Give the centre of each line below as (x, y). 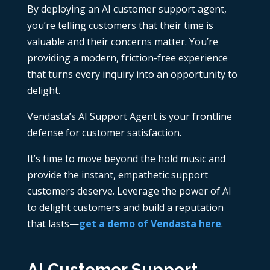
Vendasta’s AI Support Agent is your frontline (129, 117)
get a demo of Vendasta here (150, 224)
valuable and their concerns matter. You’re (122, 42)
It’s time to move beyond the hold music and (126, 159)
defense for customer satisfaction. (104, 133)
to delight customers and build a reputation (125, 208)
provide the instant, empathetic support (117, 175)
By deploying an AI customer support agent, (127, 9)
